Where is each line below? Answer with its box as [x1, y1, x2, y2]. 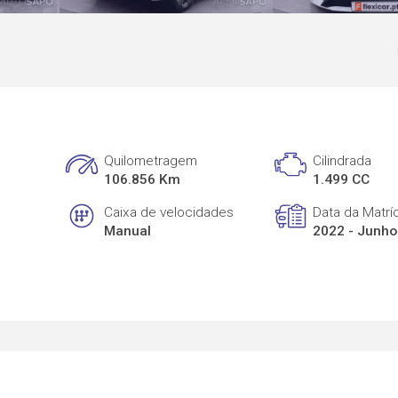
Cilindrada [313, 153, 372, 170]
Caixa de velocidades [104, 203, 235, 220]
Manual [104, 222, 152, 239]
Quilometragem [104, 153, 198, 170]
